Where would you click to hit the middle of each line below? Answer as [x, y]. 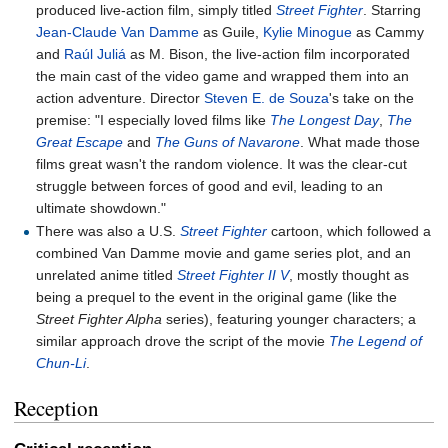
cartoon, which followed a [349, 231]
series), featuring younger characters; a [289, 319]
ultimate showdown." [101, 207]
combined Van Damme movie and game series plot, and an [224, 253]
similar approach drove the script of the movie [183, 341]
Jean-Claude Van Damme [118, 31]
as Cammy [388, 31]
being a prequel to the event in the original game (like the [217, 297]
